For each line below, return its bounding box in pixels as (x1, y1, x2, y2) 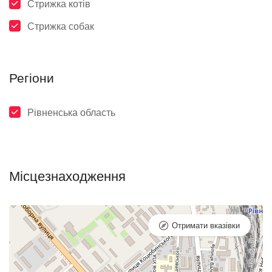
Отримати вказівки (172, 220, 240, 230)
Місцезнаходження (9, 168, 126, 184)
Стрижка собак (27, 21, 94, 32)
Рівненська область (27, 107, 115, 118)
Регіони (9, 70, 54, 85)
